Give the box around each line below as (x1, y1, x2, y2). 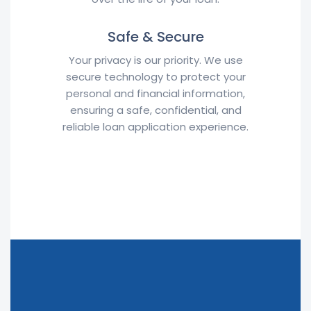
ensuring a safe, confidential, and (69, 103, 242, 117)
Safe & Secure (107, 27, 204, 47)
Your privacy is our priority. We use (68, 53, 243, 67)
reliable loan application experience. (62, 119, 249, 134)
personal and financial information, (66, 86, 245, 101)
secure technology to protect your (65, 69, 246, 84)
